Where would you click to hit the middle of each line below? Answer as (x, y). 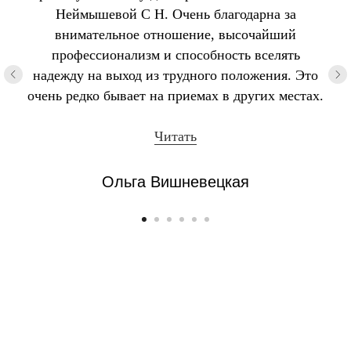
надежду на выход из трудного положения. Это (175, 76)
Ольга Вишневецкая (175, 182)
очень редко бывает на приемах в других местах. (175, 96)
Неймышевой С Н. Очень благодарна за (175, 14)
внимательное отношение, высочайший (175, 35)
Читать (175, 137)
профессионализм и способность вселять (175, 55)
